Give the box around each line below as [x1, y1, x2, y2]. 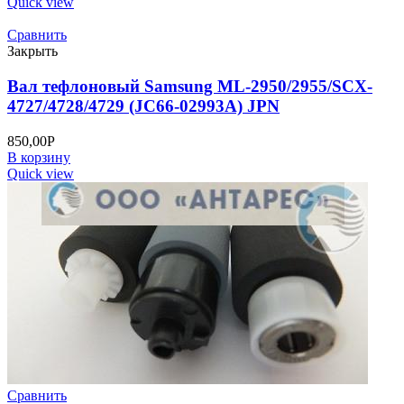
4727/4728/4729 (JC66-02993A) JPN [7, 96, 280, 116]
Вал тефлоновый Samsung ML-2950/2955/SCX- [7, 77, 372, 96]
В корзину [7, 149, 70, 165]
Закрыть [7, 43, 58, 60]
